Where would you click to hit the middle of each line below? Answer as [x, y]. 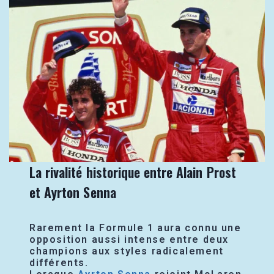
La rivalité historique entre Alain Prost [133, 172]
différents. [59, 262]
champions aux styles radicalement [127, 251]
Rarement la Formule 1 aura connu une [135, 228]
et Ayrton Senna [73, 192]
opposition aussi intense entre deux [129, 239]
